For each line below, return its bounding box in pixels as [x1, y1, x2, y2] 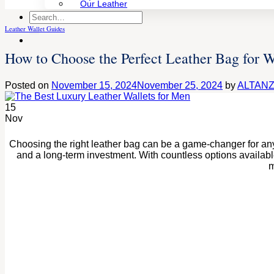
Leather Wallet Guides [5, 24, 65, 33]
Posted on [5, 80, 51, 91]
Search [29, 10, 60, 21]
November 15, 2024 [51, 80, 137, 91]
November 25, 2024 [137, 80, 223, 91]
